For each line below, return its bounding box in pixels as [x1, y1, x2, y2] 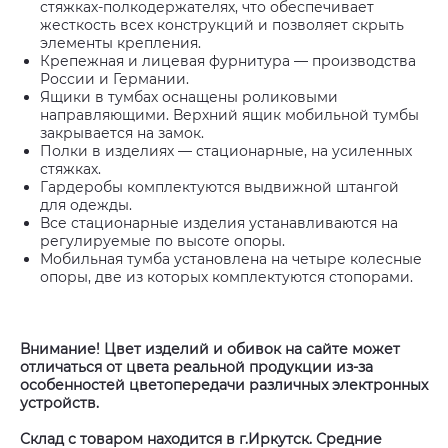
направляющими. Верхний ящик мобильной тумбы [40, 106, 419, 124]
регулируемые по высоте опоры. [40, 232, 285, 250]
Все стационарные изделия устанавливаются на [40, 214, 398, 232]
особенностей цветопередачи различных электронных [20, 376, 428, 394]
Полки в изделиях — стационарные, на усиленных [40, 142, 412, 160]
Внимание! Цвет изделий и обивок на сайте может [20, 340, 400, 358]
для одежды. [40, 196, 132, 214]
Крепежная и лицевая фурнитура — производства [40, 52, 416, 70]
